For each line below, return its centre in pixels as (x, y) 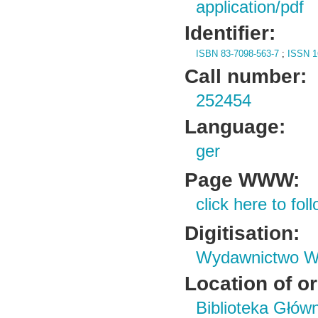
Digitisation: (242, 233)
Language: (235, 126)
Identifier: (230, 33)
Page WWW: (242, 180)
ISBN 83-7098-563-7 (238, 54)
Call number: (246, 76)
